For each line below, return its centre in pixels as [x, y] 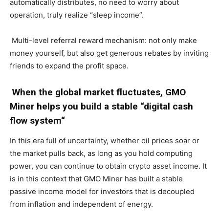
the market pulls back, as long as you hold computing [101, 153]
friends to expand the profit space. [69, 66]
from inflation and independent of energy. [81, 204]
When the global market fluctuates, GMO [99, 92]
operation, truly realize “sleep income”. [77, 15]
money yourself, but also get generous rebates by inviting [109, 53]
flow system [35, 120]
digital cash [168, 106]
